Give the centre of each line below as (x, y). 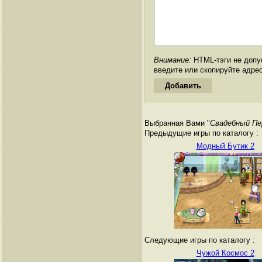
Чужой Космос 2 (225, 253)
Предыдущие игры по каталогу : (201, 133)
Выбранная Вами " (177, 123)
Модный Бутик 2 (225, 146)
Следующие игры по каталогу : (200, 240)
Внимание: (173, 60)
